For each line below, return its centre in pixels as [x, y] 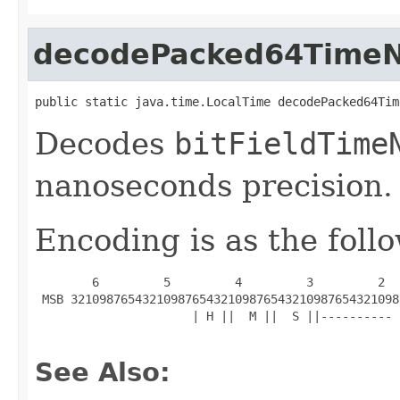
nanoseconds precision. [214, 185]
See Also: [103, 372]
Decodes [104, 143]
